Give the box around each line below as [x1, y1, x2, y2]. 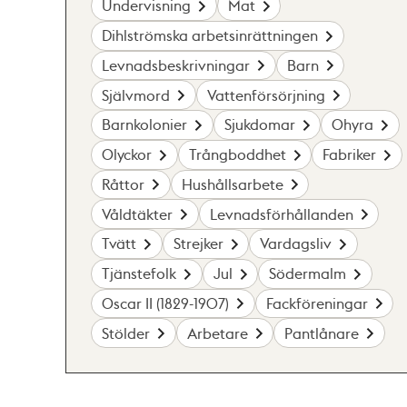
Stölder [102, 323, 151, 342]
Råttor [102, 174, 145, 194]
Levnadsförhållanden [209, 203, 353, 223]
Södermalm [269, 263, 347, 283]
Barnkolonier [102, 114, 188, 134]
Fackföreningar [265, 293, 368, 313]
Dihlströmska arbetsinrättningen [102, 25, 319, 45]
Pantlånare [284, 323, 360, 342]
